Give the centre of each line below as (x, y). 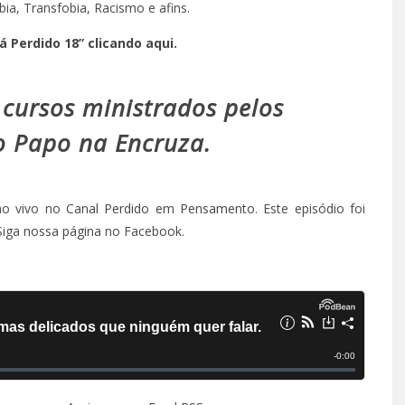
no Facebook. (143, 231)
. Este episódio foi (310, 209)
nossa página (62, 231)
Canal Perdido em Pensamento (160, 209)
